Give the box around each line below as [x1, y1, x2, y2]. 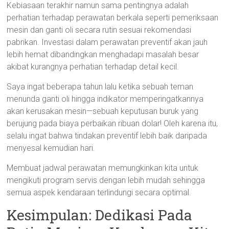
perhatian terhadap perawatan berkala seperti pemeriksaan [7, 13, 219, 22]
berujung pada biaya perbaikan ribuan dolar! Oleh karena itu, [7, 119, 218, 128]
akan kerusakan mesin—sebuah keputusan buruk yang [7, 106, 199, 116]
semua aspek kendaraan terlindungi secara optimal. [7, 188, 192, 197]
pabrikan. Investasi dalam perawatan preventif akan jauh [7, 37, 208, 47]
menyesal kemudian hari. [7, 143, 96, 153]
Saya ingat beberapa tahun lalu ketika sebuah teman [7, 82, 194, 91]
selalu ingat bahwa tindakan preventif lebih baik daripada [7, 131, 208, 141]
